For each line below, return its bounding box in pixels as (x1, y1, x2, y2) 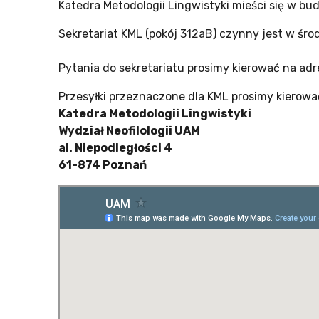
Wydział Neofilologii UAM (58, 124, 200, 137)
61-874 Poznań (58, 158, 147, 172)
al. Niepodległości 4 (58, 141, 172, 155)
